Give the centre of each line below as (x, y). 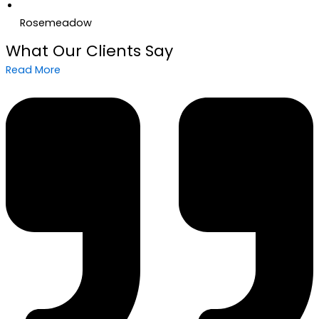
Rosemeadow (56, 22)
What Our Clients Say (89, 51)
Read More (33, 70)
